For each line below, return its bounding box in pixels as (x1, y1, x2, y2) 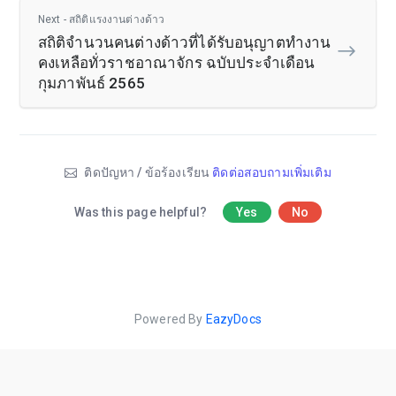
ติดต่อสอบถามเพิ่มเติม (212, 164, 331, 179)
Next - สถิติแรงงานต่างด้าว (38, 12, 165, 26)
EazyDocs (205, 311, 262, 326)
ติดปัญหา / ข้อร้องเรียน (81, 164, 213, 179)
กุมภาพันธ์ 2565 (38, 73, 145, 92)
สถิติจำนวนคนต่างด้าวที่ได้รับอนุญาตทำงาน (38, 33, 331, 51)
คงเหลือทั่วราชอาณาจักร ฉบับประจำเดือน (38, 53, 316, 72)
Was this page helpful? (73, 204, 210, 219)
